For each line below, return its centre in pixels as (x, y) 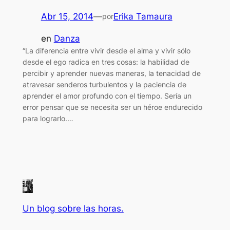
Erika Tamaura (143, 16)
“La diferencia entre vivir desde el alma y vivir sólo (106, 50)
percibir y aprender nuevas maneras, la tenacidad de (111, 73)
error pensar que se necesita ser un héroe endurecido (112, 107)
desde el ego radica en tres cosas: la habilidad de (106, 62)
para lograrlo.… (48, 118)
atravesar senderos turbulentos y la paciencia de (104, 84)
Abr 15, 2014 (67, 16)
